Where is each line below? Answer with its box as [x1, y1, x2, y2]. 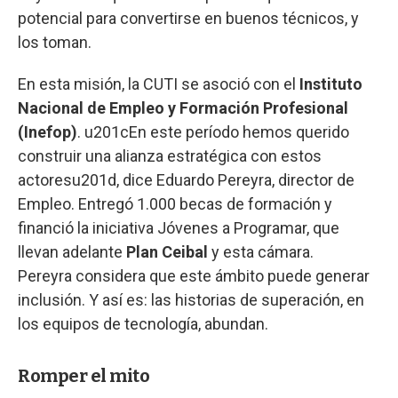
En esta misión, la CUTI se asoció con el [18, 75, 299, 94]
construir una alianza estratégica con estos [18, 147, 322, 166]
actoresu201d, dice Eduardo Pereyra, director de [18, 171, 354, 190]
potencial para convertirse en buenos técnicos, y [18, 9, 359, 28]
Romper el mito [18, 365, 149, 387]
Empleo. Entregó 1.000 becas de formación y [18, 195, 332, 214]
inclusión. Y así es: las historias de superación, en [18, 291, 364, 310]
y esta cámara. [208, 243, 314, 262]
